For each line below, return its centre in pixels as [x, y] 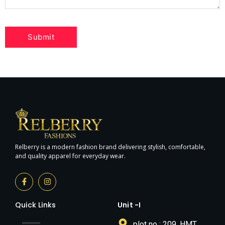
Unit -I [129, 205]
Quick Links [36, 205]
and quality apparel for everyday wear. [70, 156]
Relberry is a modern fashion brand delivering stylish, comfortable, [110, 147]
